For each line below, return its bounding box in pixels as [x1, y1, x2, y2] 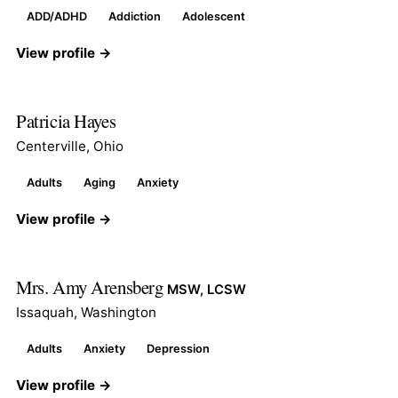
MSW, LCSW [167, 281, 247, 298]
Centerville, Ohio [16, 137, 123, 155]
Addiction [108, 9, 161, 23]
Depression [147, 341, 210, 355]
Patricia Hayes [16, 107, 116, 133]
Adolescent [182, 9, 245, 23]
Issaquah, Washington [16, 303, 156, 321]
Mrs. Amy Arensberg [16, 274, 168, 299]
